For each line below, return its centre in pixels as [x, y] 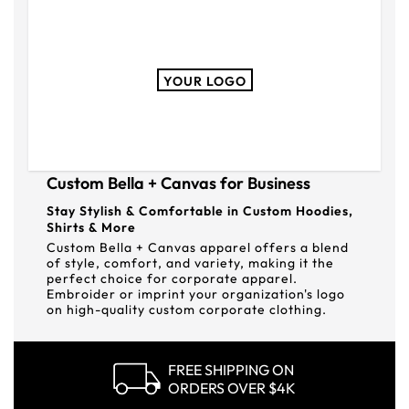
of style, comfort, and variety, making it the [190, 263]
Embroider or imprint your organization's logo [196, 294]
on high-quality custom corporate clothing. [187, 309]
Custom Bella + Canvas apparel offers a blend [198, 247]
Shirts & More [91, 227]
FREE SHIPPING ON [231, 370]
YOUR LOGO [204, 81]
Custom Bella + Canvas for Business [178, 183]
